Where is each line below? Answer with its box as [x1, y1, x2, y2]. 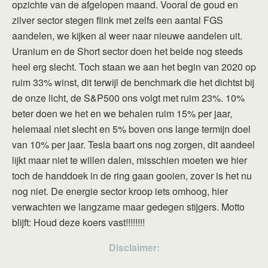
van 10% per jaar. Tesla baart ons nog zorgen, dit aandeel [12, 138, 255, 152]
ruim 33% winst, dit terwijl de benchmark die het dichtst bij [12, 75, 254, 90]
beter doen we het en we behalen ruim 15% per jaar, [12, 106, 232, 121]
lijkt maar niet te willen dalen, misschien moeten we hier [12, 153, 247, 167]
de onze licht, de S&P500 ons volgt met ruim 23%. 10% [12, 91, 245, 105]
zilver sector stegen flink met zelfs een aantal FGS [12, 13, 223, 28]
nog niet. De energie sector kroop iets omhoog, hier [12, 184, 228, 199]
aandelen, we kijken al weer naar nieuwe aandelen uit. [12, 29, 242, 43]
